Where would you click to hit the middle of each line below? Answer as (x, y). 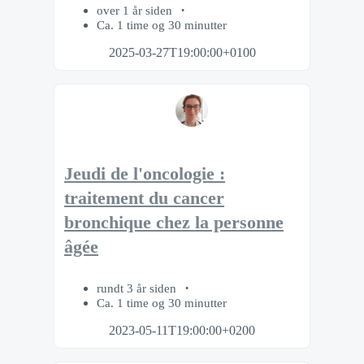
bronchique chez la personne (174, 223)
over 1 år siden (136, 11)
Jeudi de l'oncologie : (145, 174)
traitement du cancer (144, 199)
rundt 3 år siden (138, 288)
